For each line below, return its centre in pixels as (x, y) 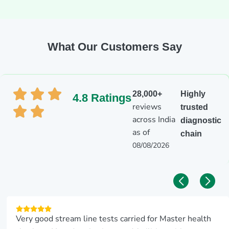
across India (154, 119)
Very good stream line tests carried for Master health (114, 219)
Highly (193, 94)
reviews (147, 107)
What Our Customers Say (114, 47)
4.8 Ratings (102, 98)
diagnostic (201, 120)
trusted (194, 107)
